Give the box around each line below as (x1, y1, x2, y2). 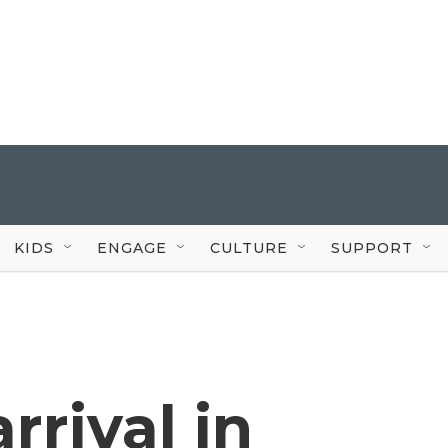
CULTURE (210, 238, 288, 257)
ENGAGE (97, 238, 167, 257)
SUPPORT (331, 238, 413, 257)
